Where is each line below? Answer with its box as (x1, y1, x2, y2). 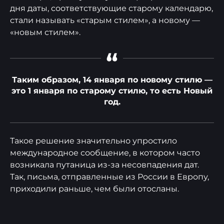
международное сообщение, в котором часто (10, 148, 200, 157)
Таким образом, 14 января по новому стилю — (11, 75, 212, 84)
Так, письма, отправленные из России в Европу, (10, 172, 209, 181)
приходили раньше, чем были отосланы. (10, 184, 179, 193)
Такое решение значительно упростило (10, 136, 177, 145)
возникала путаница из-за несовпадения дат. (10, 160, 199, 169)
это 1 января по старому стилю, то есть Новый (11, 86, 212, 95)
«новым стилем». (10, 27, 80, 37)
